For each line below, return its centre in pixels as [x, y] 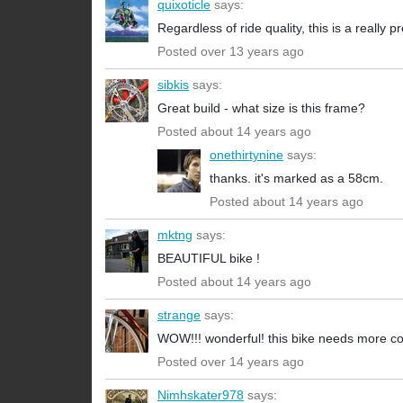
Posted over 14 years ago [231, 362]
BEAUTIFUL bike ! [209, 259]
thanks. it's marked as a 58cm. [296, 179]
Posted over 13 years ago [231, 52]
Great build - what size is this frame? [261, 108]
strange [179, 315]
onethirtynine [246, 155]
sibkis [173, 85]
